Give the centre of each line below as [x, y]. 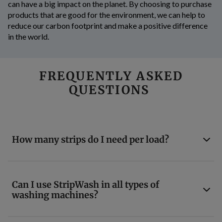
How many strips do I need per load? [90, 140]
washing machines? [57, 195]
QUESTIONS [111, 90]
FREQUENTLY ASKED [111, 76]
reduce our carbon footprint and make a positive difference [108, 26]
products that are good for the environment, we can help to [107, 15]
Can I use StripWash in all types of [85, 184]
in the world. [28, 37]
